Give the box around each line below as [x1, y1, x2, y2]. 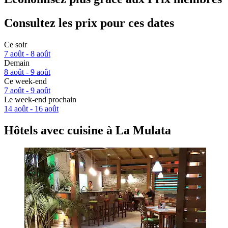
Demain [4, 59, 30, 68]
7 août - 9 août [4, 86, 50, 95]
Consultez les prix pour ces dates [4, 16, 174, 30]
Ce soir [4, 40, 27, 49]
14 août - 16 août [4, 104, 59, 113]
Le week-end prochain [4, 95, 76, 104]
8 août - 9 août [4, 68, 50, 77]
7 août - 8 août [4, 49, 50, 59]
